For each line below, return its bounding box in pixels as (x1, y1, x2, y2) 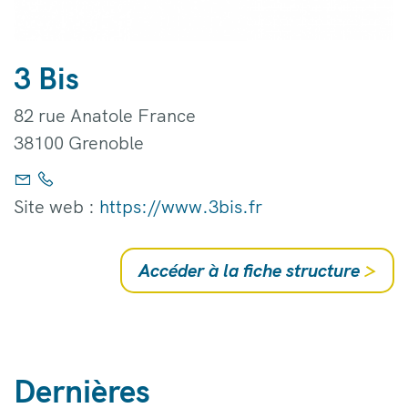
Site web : (14, 194, 99, 218)
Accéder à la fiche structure (138, 258, 364, 281)
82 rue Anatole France (14, 103, 196, 127)
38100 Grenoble (14, 130, 144, 154)
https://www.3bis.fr (99, 194, 262, 218)
